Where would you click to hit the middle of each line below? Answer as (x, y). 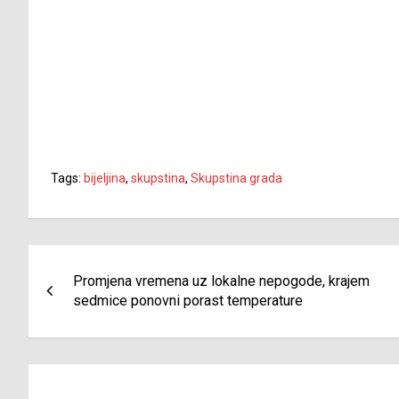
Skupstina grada (236, 179)
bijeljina (105, 179)
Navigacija (94, 262)
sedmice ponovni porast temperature (188, 301)
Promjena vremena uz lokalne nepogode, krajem (221, 281)
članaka (77, 299)
